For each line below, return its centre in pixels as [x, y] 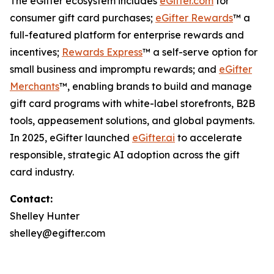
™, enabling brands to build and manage [156, 86]
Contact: [31, 199]
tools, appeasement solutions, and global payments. [132, 120]
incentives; [36, 52]
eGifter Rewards [194, 18]
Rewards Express [102, 52]
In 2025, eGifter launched [71, 138]
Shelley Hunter [45, 216]
